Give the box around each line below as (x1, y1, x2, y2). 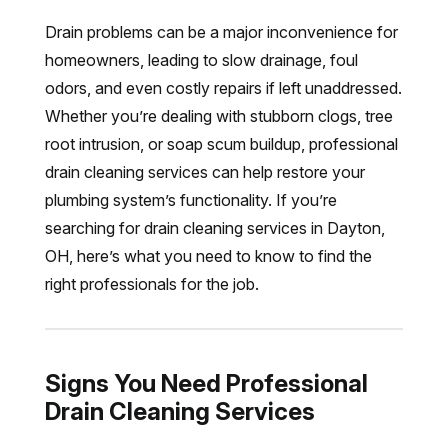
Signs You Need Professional (44, 369, 368, 398)
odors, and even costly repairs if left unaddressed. (44, 78, 402, 98)
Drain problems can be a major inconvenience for (44, 22, 398, 42)
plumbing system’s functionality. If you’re (44, 190, 337, 210)
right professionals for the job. (44, 274, 259, 294)
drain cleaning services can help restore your (44, 162, 365, 182)
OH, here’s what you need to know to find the (44, 246, 372, 266)
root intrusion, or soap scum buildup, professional (44, 134, 398, 154)
